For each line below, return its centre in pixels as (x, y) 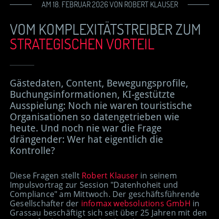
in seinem (157, 176)
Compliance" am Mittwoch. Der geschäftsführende (105, 194)
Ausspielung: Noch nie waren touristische (101, 106)
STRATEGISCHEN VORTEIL (82, 44)
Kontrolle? (33, 151)
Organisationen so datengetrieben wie (95, 117)
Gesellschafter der (45, 204)
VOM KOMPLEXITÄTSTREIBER (93, 29)
